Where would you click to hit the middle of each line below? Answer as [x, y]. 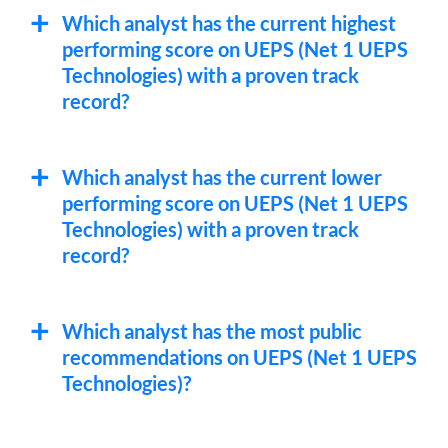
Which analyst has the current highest [229, 23]
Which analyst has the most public [212, 331]
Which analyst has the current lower [222, 177]
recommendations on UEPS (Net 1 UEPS [239, 357]
